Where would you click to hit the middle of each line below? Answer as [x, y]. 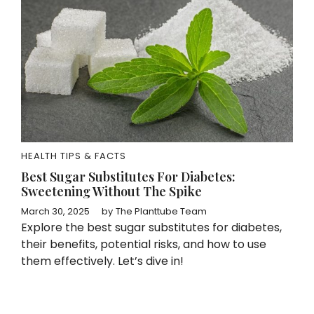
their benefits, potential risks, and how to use [144, 244]
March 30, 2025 [55, 211]
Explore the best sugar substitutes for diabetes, [151, 227]
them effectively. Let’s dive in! [102, 261]
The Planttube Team [161, 211]
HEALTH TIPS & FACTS [74, 156]
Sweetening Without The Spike [111, 191]
